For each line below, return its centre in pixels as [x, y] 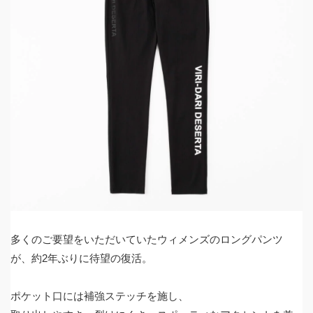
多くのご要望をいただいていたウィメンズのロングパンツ [147, 239]
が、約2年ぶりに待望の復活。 [81, 258]
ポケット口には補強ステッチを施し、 [100, 296]
